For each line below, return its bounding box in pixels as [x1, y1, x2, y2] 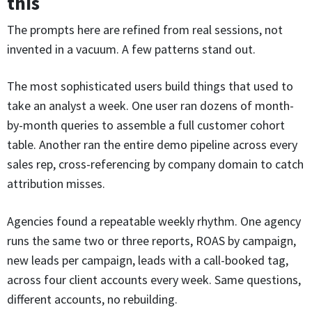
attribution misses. [7, 175, 105, 192]
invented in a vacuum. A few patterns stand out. [7, 40, 256, 57]
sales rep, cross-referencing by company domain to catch [7, 156, 304, 173]
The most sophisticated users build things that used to [7, 78, 293, 95]
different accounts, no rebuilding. [7, 290, 178, 307]
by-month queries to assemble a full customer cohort [7, 117, 285, 134]
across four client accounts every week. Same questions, [7, 271, 301, 288]
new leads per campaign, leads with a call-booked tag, [7, 251, 288, 268]
